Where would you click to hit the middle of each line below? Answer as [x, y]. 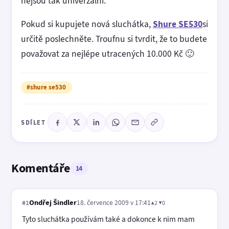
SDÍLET [33, 122]
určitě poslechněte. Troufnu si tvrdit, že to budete [114, 39]
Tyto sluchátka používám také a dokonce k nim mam [108, 219]
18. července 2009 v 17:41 [114, 202]
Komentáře [41, 168]
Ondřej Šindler [53, 202]
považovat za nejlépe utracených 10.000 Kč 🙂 [108, 54]
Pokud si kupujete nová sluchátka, [87, 24]
